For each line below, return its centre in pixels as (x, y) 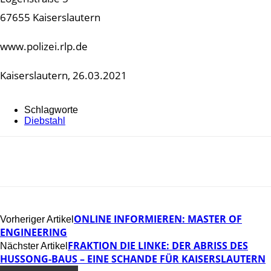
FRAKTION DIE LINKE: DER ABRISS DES (158, 245)
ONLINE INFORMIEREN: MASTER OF (158, 219)
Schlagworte (51, 109)
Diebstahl (45, 120)
